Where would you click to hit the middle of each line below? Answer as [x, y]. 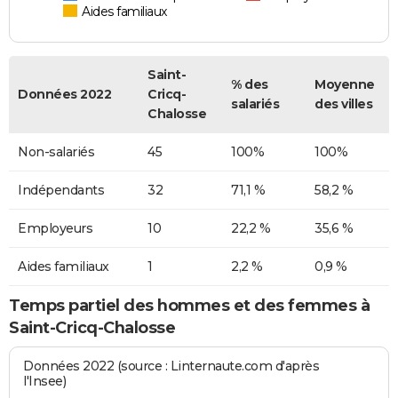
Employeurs [55, 228]
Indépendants [61, 190]
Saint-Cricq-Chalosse [92, 327]
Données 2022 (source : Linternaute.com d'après [171, 366]
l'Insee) [45, 382]
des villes [343, 103]
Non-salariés [56, 151]
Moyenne [345, 84]
